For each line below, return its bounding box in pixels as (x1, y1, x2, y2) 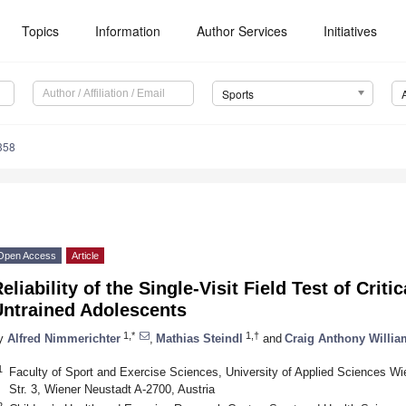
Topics (22, 22, 60, 40)
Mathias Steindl (156, 331, 243, 345)
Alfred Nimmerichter (7, 331, 121, 345)
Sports (221, 86, 254, 102)
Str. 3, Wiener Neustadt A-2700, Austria (8, 382, 215, 396)
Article (72, 250, 99, 262)
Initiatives (324, 22, 378, 40)
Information (95, 22, 161, 40)
